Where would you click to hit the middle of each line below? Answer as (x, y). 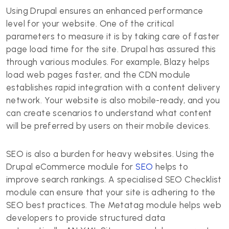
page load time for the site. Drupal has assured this (111, 49)
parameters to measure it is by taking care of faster (113, 36)
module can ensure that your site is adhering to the (111, 192)
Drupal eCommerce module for (71, 167)
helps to (171, 167)
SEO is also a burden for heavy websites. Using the (110, 154)
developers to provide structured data (86, 218)
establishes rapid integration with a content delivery (113, 87)
